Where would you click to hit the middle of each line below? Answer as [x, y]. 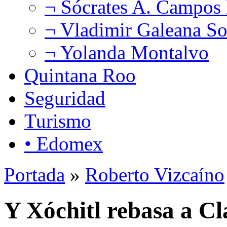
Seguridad [65, 98]
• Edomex [64, 143]
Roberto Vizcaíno [155, 174]
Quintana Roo [80, 75]
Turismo [58, 121]
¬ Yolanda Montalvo [127, 52]
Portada [34, 174]
